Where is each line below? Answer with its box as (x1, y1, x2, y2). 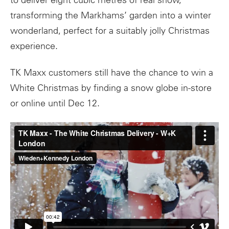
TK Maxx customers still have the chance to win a (10, 66, 213, 78)
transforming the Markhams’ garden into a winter (10, 10, 211, 21)
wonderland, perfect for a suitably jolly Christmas (10, 25, 210, 37)
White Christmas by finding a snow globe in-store (10, 82, 212, 94)
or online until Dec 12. (10, 97, 100, 109)
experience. (10, 40, 58, 52)
